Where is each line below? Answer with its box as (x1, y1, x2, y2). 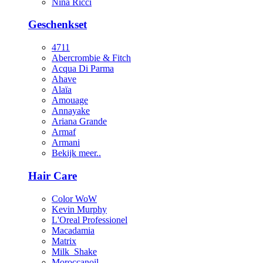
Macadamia (52, 225, 95, 235)
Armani (52, 137, 80, 148)
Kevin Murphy (52, 204, 107, 214)
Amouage (52, 95, 88, 106)
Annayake (52, 106, 90, 116)
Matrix (52, 235, 76, 246)
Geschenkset (28, 18, 87, 31)
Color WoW (52, 193, 97, 204)
